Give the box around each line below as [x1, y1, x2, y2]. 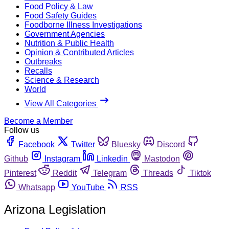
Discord [157, 140, 185, 149]
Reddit [53, 168, 77, 177]
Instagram [44, 154, 80, 163]
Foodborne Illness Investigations [25, 20, 142, 29]
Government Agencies [25, 29, 105, 38]
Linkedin [97, 154, 128, 163]
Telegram [93, 168, 127, 177]
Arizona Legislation [4, 202, 106, 216]
